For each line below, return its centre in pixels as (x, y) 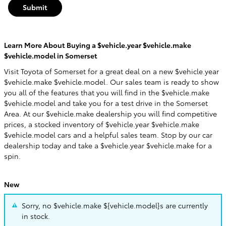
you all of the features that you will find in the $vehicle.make (107, 92)
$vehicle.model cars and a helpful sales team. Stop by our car (108, 134)
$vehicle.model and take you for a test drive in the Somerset (106, 103)
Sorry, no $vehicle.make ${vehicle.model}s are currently (115, 205)
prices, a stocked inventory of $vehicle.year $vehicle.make (102, 124)
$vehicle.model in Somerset (51, 55)
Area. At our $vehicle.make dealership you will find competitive (110, 113)
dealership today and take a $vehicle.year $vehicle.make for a (108, 145)
